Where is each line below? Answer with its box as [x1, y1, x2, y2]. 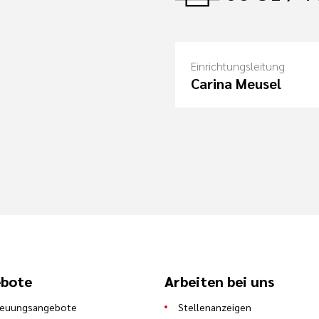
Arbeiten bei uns [164, 272, 275, 291]
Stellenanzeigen [178, 300, 252, 314]
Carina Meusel [191, 74, 281, 93]
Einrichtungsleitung [191, 58, 285, 74]
